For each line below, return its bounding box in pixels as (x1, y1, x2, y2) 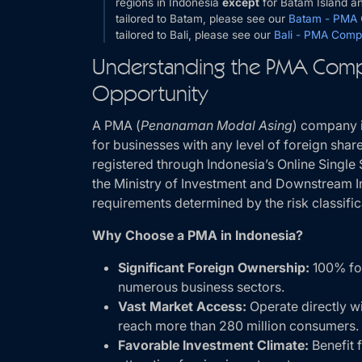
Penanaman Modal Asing (141, 117, 293, 133)
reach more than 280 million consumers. (118, 318, 359, 334)
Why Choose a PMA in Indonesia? (92, 227, 303, 243)
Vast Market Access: (118, 298, 246, 314)
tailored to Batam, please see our (116, 12, 289, 25)
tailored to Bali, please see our (116, 28, 275, 41)
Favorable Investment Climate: (118, 337, 309, 353)
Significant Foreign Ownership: (118, 259, 309, 276)
